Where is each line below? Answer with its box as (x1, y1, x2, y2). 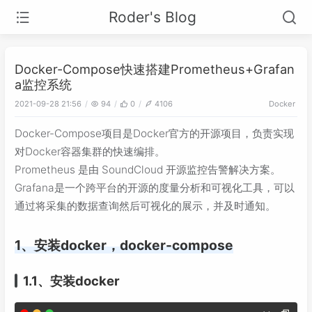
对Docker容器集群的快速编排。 (15, 144, 165, 158)
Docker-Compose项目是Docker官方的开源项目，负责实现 (15, 126, 294, 140)
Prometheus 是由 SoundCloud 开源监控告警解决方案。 (15, 162, 281, 176)
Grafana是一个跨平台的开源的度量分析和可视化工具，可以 (15, 180, 295, 194)
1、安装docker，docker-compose (15, 236, 233, 253)
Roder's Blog (108, 8, 196, 26)
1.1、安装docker (23, 272, 120, 288)
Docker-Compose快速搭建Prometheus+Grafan (15, 61, 295, 77)
